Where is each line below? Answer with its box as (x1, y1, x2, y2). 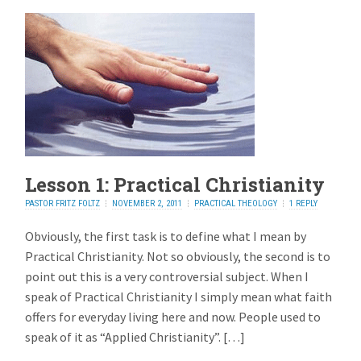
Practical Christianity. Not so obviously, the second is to (25, 248, 331, 265)
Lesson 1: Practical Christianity (25, 171, 326, 197)
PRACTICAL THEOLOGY (194, 197, 278, 209)
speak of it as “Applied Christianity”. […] (25, 329, 246, 346)
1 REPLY (289, 197, 318, 209)
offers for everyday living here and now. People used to (25, 309, 322, 326)
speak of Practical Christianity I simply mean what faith (25, 288, 333, 305)
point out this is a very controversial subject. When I (25, 268, 309, 285)
